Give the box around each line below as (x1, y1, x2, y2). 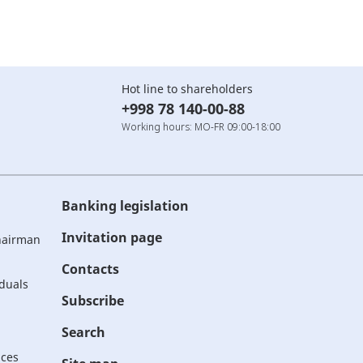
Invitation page (62, 228, 162, 246)
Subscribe (62, 292, 124, 310)
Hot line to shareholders (122, 81, 253, 96)
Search (62, 323, 105, 341)
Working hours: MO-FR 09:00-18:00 (122, 120, 280, 134)
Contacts (62, 260, 119, 278)
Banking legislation (62, 197, 189, 215)
